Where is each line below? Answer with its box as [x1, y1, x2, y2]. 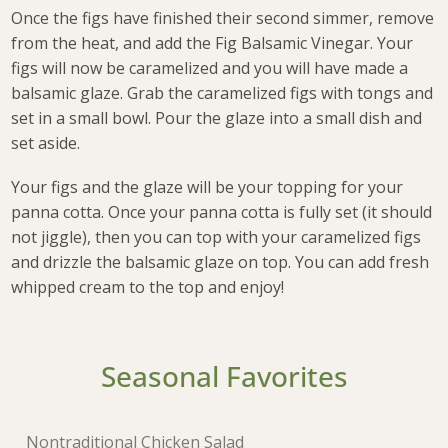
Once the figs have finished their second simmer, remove [11, 6, 435, 29]
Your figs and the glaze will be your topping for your [11, 175, 404, 198]
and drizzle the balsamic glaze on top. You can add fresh [11, 250, 430, 273]
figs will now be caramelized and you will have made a [11, 56, 409, 79]
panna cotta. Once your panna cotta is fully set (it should [11, 200, 433, 223]
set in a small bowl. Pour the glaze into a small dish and [11, 106, 423, 129]
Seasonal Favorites [100, 356, 348, 395]
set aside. [11, 131, 81, 154]
